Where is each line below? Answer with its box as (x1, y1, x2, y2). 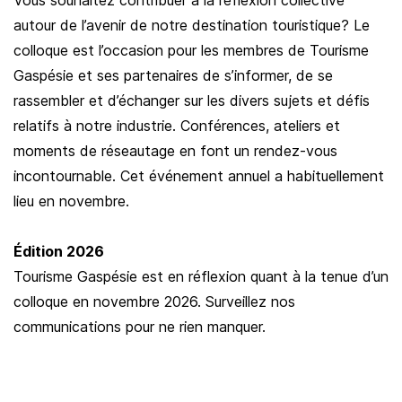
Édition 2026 (13, 242, 104, 261)
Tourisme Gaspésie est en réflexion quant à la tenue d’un (13, 267, 389, 286)
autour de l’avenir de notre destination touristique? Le (13, 16, 370, 35)
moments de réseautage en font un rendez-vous (13, 142, 337, 161)
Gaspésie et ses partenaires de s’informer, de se (13, 66, 333, 85)
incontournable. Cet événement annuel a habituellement (13, 167, 384, 186)
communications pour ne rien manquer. (13, 318, 266, 336)
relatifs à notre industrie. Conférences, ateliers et (13, 117, 340, 135)
